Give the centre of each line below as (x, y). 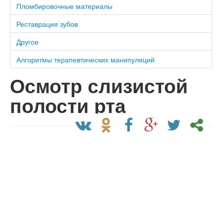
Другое (28, 42)
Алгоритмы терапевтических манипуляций (85, 59)
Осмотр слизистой (99, 85)
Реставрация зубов (47, 24)
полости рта (68, 105)
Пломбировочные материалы (64, 6)
